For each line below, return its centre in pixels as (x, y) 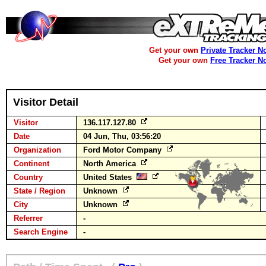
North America (111, 164)
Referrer (28, 218)
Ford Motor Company (123, 150)
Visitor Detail (46, 102)
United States (110, 177)
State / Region (39, 191)
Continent (31, 164)
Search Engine (41, 232)
